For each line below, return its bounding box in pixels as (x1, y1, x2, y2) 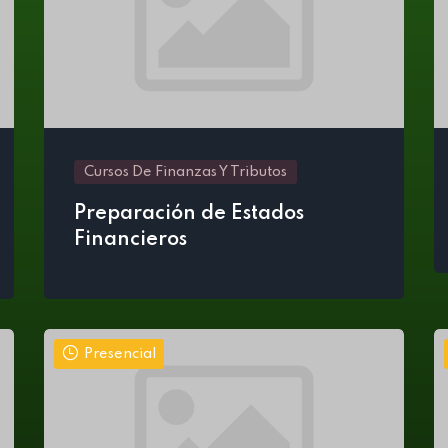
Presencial (84, 347, 156, 361)
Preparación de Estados (74, 204, 304, 224)
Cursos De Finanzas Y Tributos (84, 165, 287, 179)
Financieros (74, 230, 187, 250)
